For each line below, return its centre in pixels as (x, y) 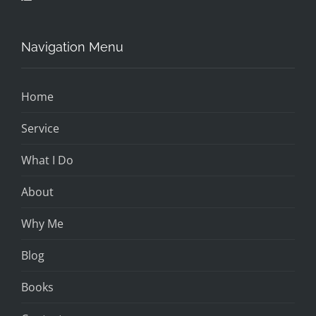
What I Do (47, 160)
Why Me (42, 223)
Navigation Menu (72, 47)
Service (40, 128)
